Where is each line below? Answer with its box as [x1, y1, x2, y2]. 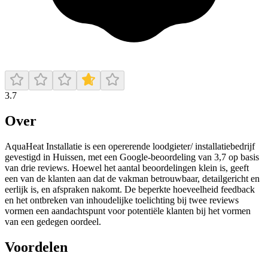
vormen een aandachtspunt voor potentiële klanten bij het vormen [5, 205, 251, 216]
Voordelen [5, 239, 68, 255]
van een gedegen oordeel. [5, 216, 101, 227]
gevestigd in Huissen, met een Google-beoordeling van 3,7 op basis [5, 151, 259, 162]
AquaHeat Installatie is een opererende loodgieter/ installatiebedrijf [5, 141, 255, 151]
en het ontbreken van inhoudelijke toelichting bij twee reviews [5, 194, 239, 205]
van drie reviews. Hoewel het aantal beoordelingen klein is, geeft [5, 162, 249, 173]
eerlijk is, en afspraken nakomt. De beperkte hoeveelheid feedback [5, 184, 255, 194]
